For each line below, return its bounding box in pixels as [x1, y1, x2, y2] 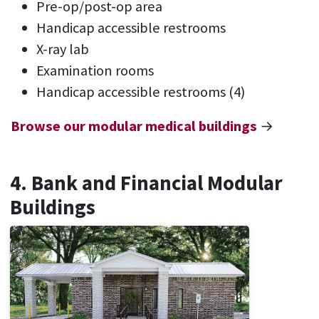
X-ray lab [36, 40, 89, 59]
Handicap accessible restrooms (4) [36, 83, 245, 102]
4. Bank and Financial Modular [9, 170, 283, 197]
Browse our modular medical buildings [11, 117, 257, 136]
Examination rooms [36, 61, 154, 80]
